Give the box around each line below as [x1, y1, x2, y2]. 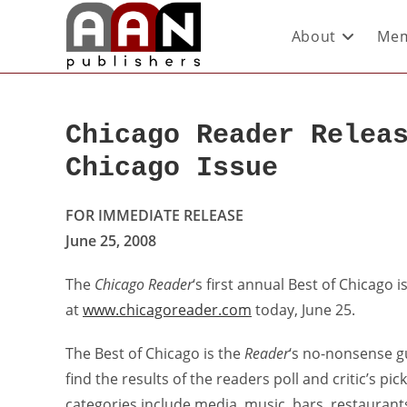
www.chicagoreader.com [83, 300, 252, 320]
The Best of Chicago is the [65, 343, 244, 363]
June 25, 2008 [65, 231, 156, 251]
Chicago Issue [65, 153, 278, 184]
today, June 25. [252, 300, 355, 320]
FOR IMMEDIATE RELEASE [65, 205, 243, 225]
